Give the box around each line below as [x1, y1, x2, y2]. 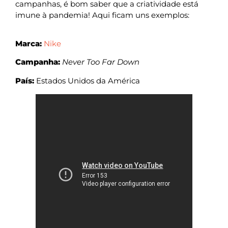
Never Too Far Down [62, 57, 139, 67]
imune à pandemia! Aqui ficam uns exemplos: [15, 10, 189, 20]
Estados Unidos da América [34, 75, 140, 85]
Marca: [15, 38, 42, 48]
